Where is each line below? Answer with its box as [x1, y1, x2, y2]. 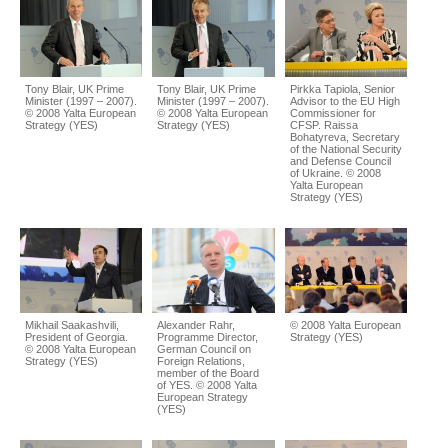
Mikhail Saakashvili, [25, 319, 119, 332]
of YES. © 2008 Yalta [157, 379, 258, 392]
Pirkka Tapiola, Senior [289, 82, 395, 95]
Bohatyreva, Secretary [289, 130, 400, 143]
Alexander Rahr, [157, 319, 236, 332]
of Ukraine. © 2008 [289, 166, 381, 179]
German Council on [157, 343, 252, 356]
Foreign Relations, [157, 355, 246, 368]
